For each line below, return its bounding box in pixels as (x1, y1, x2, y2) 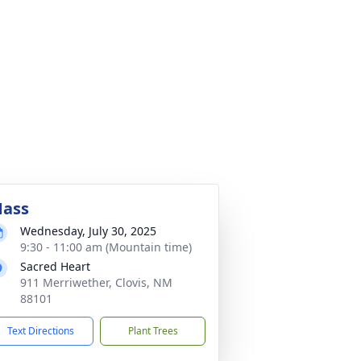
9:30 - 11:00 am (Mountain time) (20, 239, 192, 255)
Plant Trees (127, 324, 178, 338)
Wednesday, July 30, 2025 (20, 223, 156, 239)
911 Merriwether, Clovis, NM (20, 275, 172, 290)
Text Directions (7, 324, 74, 338)
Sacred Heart (20, 259, 90, 274)
